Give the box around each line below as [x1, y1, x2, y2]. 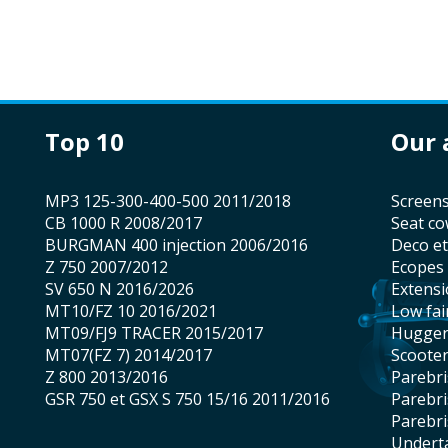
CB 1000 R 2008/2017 [55, 212, 202, 235]
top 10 [60, 125, 124, 159]
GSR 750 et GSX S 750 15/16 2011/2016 [56, 388, 330, 411]
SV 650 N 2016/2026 [54, 278, 194, 301]
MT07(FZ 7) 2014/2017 [60, 344, 212, 367]
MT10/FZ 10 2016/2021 [60, 300, 217, 323]
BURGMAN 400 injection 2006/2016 [56, 234, 308, 257]
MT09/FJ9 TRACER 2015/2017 [60, 322, 263, 345]
